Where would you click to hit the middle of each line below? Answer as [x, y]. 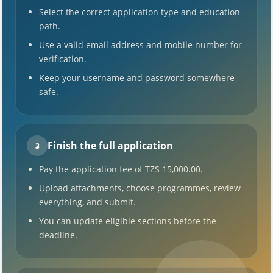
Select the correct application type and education [140, 12]
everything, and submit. [87, 202]
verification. [63, 59]
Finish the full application [110, 145]
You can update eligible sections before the [128, 221]
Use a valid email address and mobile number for [140, 45]
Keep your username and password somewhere [137, 78]
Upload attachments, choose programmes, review [140, 188]
